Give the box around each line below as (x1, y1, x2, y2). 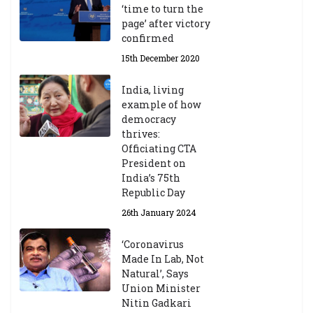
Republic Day (122, 186, 185, 200)
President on (122, 156, 186, 170)
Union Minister (122, 282, 201, 296)
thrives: (122, 127, 160, 141)
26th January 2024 (122, 207, 196, 219)
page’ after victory (122, 17, 210, 31)
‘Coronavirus (122, 238, 184, 252)
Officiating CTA (122, 142, 196, 156)
